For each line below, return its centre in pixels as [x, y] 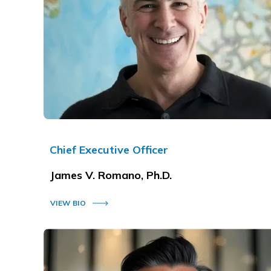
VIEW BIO [68, 203]
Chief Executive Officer [109, 149]
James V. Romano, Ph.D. [111, 175]
